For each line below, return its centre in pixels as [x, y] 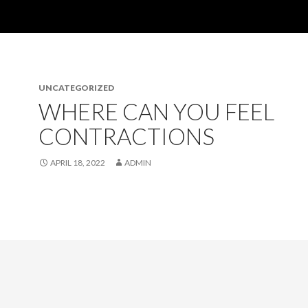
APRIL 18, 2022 [78, 163]
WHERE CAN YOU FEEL [156, 111]
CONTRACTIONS [126, 136]
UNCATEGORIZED [76, 88]
